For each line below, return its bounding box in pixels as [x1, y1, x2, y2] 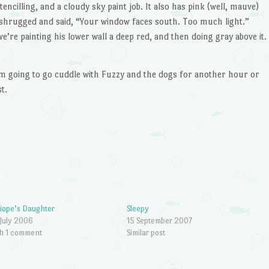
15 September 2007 [126, 216, 192, 225]
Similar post [126, 228, 165, 237]
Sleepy [126, 204, 149, 213]
